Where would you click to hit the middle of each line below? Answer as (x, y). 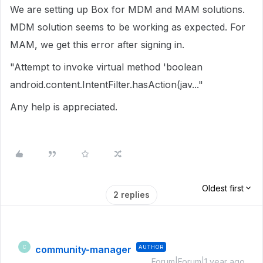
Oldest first (223, 188)
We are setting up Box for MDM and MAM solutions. (127, 9)
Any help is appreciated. (64, 107)
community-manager (83, 249)
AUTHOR (151, 247)
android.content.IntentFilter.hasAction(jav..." (107, 85)
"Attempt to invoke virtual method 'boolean (106, 67)
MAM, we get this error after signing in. (99, 45)
